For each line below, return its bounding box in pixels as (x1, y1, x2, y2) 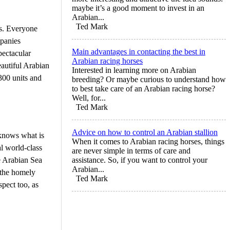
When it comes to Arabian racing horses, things (72, 137, 224, 146)
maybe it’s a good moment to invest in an (72, 3, 204, 12)
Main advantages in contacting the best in (72, 47, 205, 56)
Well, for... (72, 93, 106, 102)
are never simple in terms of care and (72, 146, 190, 155)
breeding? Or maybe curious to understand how (72, 74, 226, 84)
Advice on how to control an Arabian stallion (72, 127, 218, 137)
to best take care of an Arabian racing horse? (72, 84, 215, 93)
